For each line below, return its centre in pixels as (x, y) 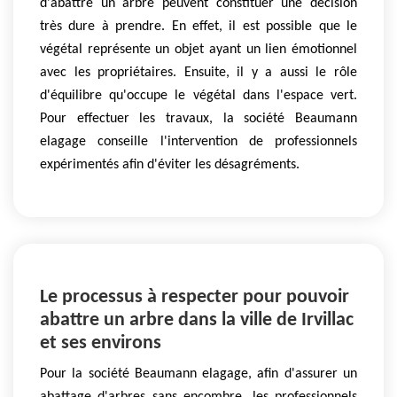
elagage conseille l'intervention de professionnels (198, 142)
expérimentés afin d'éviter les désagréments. (170, 165)
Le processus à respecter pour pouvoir (195, 298)
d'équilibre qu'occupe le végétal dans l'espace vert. (198, 96)
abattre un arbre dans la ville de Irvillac (197, 321)
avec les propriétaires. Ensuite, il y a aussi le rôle (198, 73)
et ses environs (101, 344)
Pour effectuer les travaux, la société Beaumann (198, 119)
